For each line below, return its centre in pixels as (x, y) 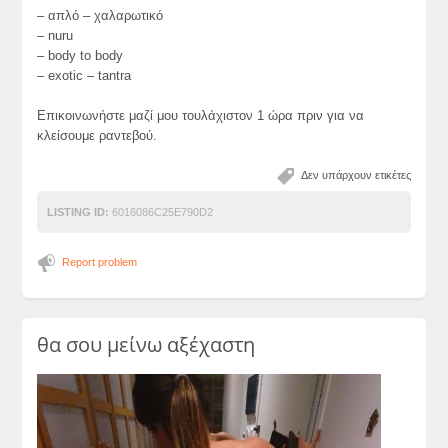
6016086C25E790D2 (161, 212)
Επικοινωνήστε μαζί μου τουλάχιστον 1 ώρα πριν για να (201, 115)
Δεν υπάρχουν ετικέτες (355, 175)
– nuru (55, 35)
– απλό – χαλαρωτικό (100, 15)
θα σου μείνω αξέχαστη (146, 344)
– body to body (80, 55)
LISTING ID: (78, 212)
